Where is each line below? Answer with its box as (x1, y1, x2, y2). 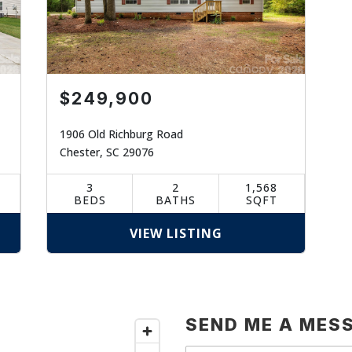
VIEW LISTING (130, 225, 222, 242)
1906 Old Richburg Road (60, 126, 184, 141)
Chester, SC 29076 (60, 145, 155, 159)
